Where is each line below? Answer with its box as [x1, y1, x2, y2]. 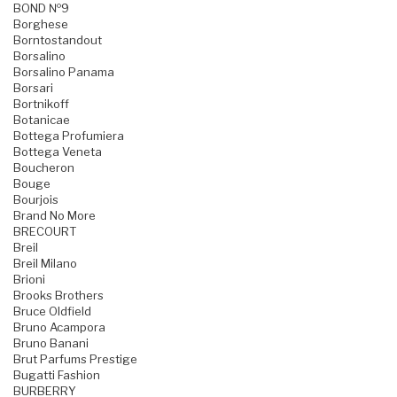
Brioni [13, 272, 45, 287]
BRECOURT [13, 224, 76, 239]
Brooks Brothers [13, 288, 104, 303]
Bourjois [13, 192, 58, 207]
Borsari [13, 81, 53, 96]
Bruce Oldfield [13, 304, 91, 319]
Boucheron [13, 160, 74, 175]
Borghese [13, 17, 68, 32]
